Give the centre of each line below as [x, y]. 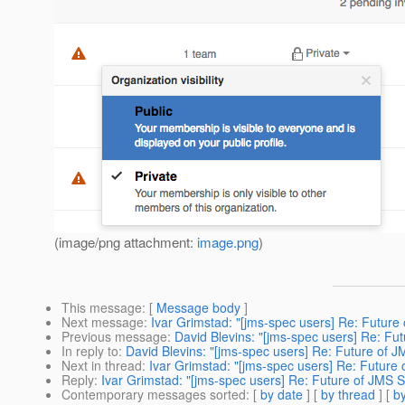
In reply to [90, 351]
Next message [103, 322]
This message [102, 308]
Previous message [114, 337]
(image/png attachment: [126, 242]
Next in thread [102, 366]
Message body [198, 308]
